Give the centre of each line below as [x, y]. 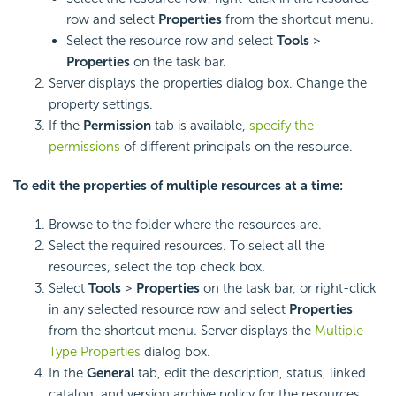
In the [68, 373]
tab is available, [200, 125]
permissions [84, 146]
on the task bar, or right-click [290, 288]
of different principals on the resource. [236, 146]
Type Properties [95, 351]
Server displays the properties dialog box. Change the [208, 83]
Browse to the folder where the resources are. [185, 224]
